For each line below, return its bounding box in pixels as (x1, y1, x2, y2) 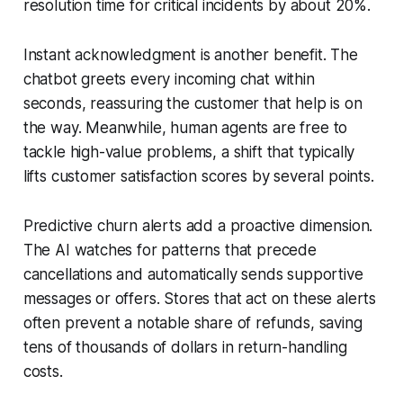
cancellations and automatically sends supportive (22, 264, 363, 283)
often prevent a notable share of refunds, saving (22, 313, 363, 332)
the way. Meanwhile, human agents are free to (22, 118, 348, 137)
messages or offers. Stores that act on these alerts (22, 289, 377, 308)
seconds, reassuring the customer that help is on (22, 94, 363, 112)
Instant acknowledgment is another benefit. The (22, 45, 358, 64)
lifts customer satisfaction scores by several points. (22, 166, 374, 185)
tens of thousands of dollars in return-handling (22, 337, 347, 356)
